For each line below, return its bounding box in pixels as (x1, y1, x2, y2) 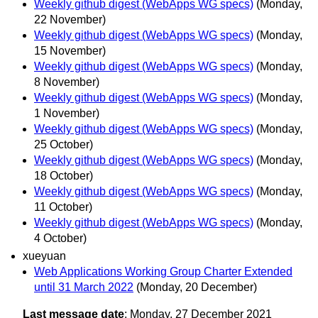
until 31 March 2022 (34, 280, 133, 293)
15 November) (34, 44, 106, 57)
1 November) (34, 106, 99, 119)
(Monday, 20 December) (136, 280, 257, 293)
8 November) (34, 75, 99, 88)
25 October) (34, 138, 93, 150)
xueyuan (23, 249, 66, 262)
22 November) (34, 13, 106, 26)
